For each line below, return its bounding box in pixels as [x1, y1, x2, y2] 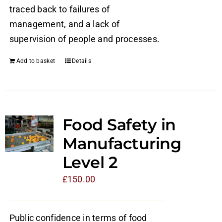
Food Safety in [62, 115, 176, 135]
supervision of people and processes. [9, 34, 160, 45]
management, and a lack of [9, 19, 120, 30]
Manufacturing [62, 134, 181, 154]
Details [72, 57, 91, 65]
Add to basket [16, 57, 55, 65]
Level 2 [62, 153, 118, 172]
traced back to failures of [9, 4, 110, 15]
